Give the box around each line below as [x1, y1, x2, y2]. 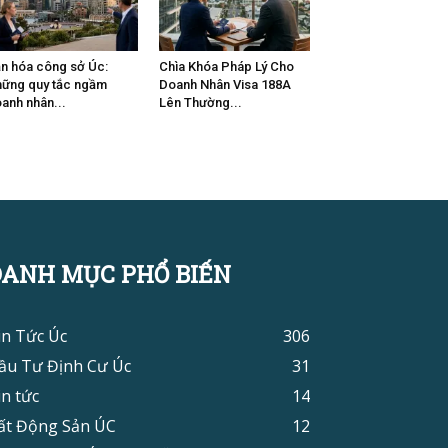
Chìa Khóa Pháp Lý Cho [158, 59, 294, 75]
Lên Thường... [158, 95, 242, 111]
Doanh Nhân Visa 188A [158, 77, 291, 93]
